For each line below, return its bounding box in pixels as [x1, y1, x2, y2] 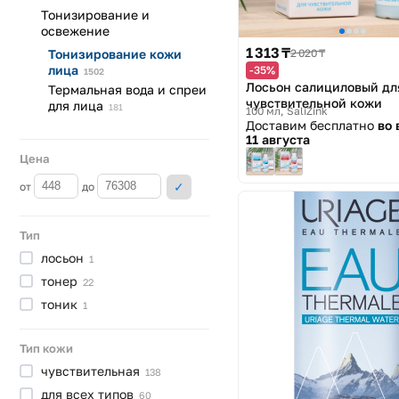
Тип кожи [20, 340, 73, 355]
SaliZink [287, 104, 328, 118]
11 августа [246, 132, 310, 148]
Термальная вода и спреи [48, 82, 207, 97]
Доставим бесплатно [246, 118, 378, 134]
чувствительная [41, 362, 143, 379]
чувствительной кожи [246, 95, 382, 111]
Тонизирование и [41, 7, 150, 22]
